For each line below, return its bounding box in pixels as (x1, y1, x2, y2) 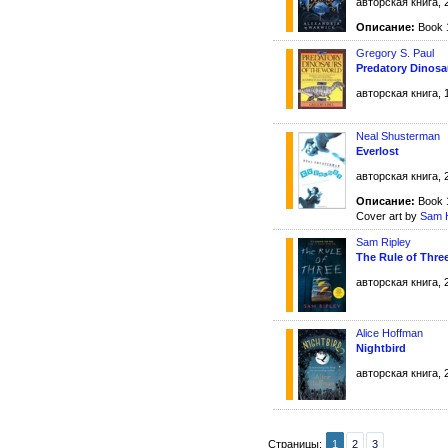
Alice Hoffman (356, 326, 423, 339)
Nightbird (356, 341, 406, 354)
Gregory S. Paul (356, 47, 434, 60)
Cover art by (356, 210, 420, 223)
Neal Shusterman (356, 130, 440, 143)
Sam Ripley (356, 236, 411, 249)
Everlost (356, 145, 399, 158)
